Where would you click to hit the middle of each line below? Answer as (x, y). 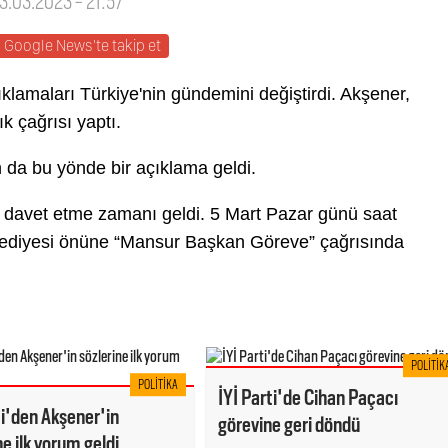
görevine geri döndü (289, 424)
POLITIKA (158, 385)
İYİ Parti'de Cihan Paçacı (308, 397)
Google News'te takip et (82, 45)
